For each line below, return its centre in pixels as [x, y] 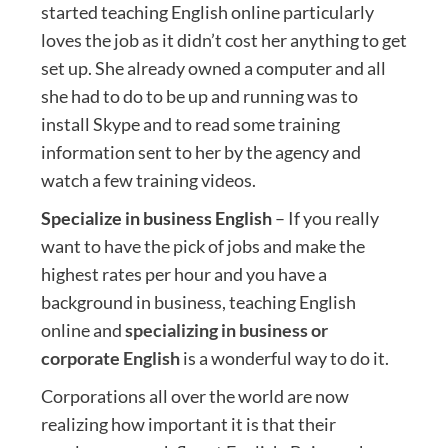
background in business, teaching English [198, 301]
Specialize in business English [156, 217]
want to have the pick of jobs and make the [202, 245]
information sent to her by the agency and [200, 151]
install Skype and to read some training [190, 123]
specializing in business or [226, 329]
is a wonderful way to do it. [284, 357]
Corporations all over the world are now [194, 395]
